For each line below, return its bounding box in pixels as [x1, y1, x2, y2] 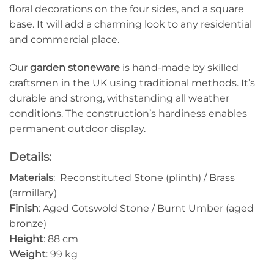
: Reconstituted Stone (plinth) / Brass [53, 171, 235, 183]
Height [9, 232, 43, 245]
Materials [9, 171, 53, 183]
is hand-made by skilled [120, 62, 239, 74]
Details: [9, 149, 51, 165]
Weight [9, 248, 46, 260]
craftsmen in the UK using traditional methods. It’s [9, 77, 255, 89]
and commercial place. [9, 34, 119, 46]
